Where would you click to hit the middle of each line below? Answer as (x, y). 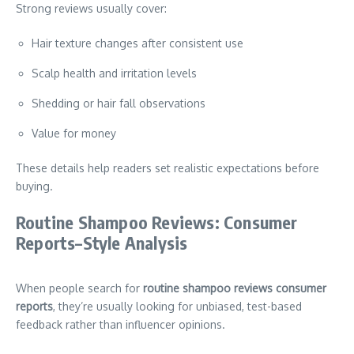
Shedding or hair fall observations (119, 103)
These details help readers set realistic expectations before (168, 168)
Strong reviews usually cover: (91, 8)
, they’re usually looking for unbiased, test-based (177, 306)
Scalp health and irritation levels (114, 73)
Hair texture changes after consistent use (137, 43)
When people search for (79, 288)
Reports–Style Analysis (102, 243)
